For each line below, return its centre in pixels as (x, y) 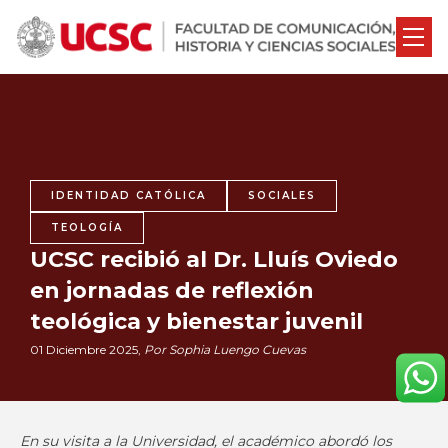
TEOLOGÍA (87, 227)
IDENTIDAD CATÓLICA (128, 195)
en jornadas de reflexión (172, 290)
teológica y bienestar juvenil (196, 321)
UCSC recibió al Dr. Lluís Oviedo (214, 259)
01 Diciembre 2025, (87, 349)
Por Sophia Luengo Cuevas (225, 349)
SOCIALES (282, 195)
